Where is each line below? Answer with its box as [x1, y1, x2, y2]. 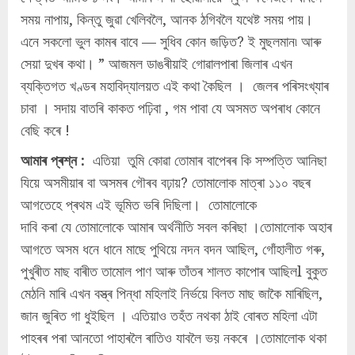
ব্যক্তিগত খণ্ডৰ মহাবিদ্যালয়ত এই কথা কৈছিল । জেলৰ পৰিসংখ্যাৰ [21, 76, 329, 96]
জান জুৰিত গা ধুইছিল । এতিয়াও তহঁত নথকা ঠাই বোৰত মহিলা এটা [21, 306, 317, 326]
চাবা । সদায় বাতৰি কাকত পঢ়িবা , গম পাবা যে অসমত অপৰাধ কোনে [21, 98, 320, 118]
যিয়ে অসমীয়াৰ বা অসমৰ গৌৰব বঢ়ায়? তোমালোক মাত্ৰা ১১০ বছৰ [21, 173, 311, 193]
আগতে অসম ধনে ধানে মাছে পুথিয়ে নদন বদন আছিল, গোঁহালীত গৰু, [21, 239, 325, 259]
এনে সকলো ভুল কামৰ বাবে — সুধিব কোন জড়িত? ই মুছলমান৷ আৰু [21, 32, 321, 52]
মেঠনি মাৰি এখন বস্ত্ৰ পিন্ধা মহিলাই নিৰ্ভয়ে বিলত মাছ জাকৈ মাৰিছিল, [21, 284, 323, 303]
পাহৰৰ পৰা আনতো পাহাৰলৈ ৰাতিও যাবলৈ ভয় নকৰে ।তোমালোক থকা [21, 328, 326, 348]
